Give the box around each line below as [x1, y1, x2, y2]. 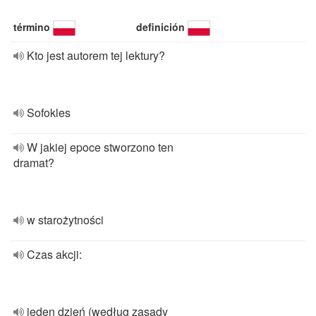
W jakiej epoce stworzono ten [27, 139, 174, 155]
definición [136, 20, 186, 34]
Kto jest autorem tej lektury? [27, 47, 165, 63]
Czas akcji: [27, 246, 82, 262]
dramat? [13, 154, 54, 171]
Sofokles [27, 104, 71, 121]
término [13, 20, 50, 34]
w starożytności [27, 212, 104, 228]
